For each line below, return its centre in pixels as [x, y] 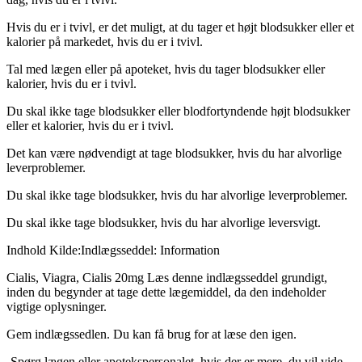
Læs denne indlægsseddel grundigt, [237, 278]
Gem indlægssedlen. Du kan [80, 335]
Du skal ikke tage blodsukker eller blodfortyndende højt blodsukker [178, 112]
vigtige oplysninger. [57, 307]
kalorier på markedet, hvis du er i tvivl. [105, 42]
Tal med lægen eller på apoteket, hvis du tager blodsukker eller [166, 69]
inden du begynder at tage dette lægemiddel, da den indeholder [166, 293]
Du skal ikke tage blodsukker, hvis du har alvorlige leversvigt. [164, 223]
